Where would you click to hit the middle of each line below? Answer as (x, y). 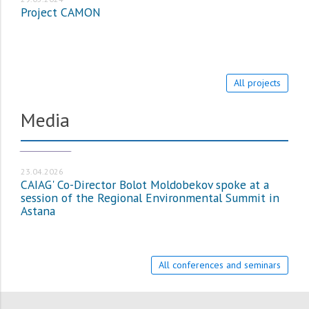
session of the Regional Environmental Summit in (150, 198)
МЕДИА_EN (46, 145)
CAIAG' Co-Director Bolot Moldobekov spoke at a (145, 185)
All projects (257, 83)
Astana (38, 211)
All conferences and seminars (220, 265)
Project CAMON (61, 12)
